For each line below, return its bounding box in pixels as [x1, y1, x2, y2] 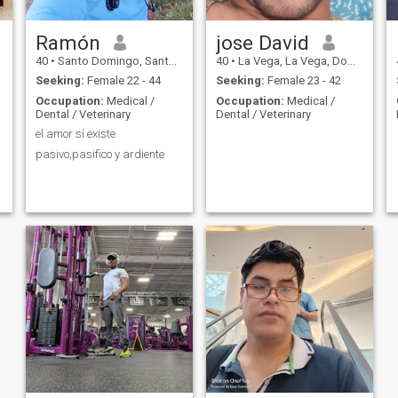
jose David [215, 30, 309, 54]
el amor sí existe [35, 127, 115, 141]
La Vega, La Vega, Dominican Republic [235, 53, 347, 68]
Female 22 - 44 [84, 74, 161, 88]
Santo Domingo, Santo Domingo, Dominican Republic [54, 53, 169, 68]
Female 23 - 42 [264, 74, 341, 88]
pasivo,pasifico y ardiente [35, 147, 164, 161]
